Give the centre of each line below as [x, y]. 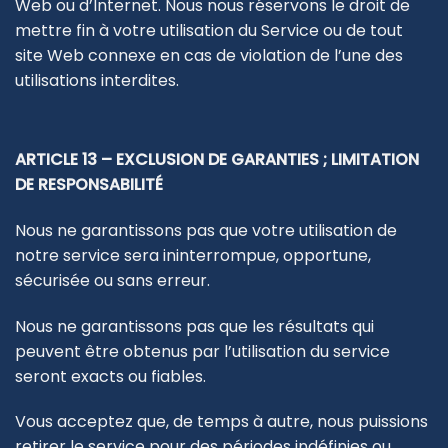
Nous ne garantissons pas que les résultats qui [194, 326]
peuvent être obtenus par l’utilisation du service [202, 351]
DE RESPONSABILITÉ [89, 184]
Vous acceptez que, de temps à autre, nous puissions [221, 422]
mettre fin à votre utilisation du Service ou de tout [209, 30]
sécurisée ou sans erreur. [112, 280]
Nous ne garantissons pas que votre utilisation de [206, 230]
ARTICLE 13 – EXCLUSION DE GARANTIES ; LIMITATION [217, 159]
